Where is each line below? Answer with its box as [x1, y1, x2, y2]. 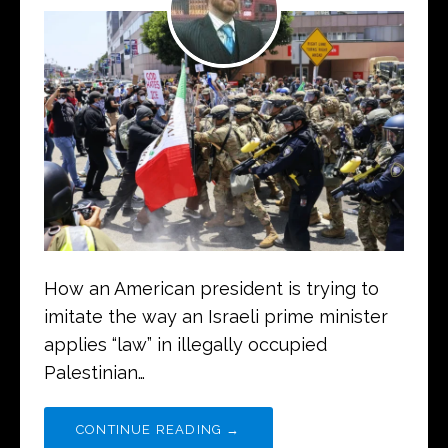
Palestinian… [44, 362, 145, 384]
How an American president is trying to [44, 278, 379, 300]
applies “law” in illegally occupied [44, 334, 327, 356]
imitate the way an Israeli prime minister [44, 306, 388, 328]
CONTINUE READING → [76, 422, 241, 438]
